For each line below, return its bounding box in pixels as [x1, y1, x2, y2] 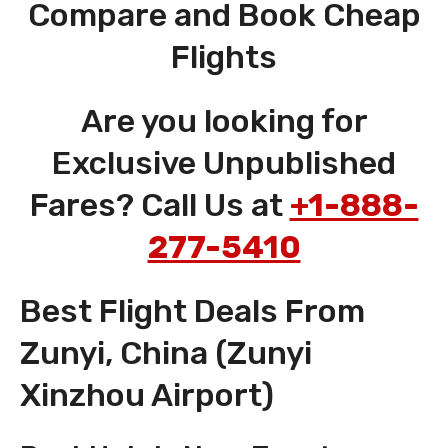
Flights [171, 38, 277, 77]
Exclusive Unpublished [52, 144, 396, 183]
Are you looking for [80, 102, 368, 141]
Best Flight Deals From [20, 292, 365, 331]
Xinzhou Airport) [20, 376, 274, 415]
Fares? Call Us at [29, 186, 290, 225]
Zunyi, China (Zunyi [20, 334, 312, 373]
